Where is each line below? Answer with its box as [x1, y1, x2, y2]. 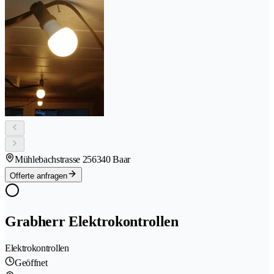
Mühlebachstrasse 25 [15, 154, 92, 165]
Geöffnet [15, 257, 48, 268]
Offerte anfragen [10, 171, 67, 181]
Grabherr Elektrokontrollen [5, 213, 179, 229]
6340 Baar [91, 154, 131, 165]
